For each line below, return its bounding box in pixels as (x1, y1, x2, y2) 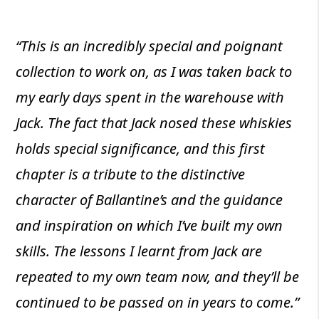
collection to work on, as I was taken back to (16, 62, 293, 82)
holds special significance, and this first (16, 139, 266, 159)
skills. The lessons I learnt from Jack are (16, 241, 263, 261)
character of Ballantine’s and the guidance (16, 190, 283, 210)
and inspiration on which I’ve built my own (16, 216, 283, 236)
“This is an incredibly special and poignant (16, 36, 283, 56)
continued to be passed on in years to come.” (16, 293, 300, 313)
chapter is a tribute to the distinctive (16, 164, 246, 184)
